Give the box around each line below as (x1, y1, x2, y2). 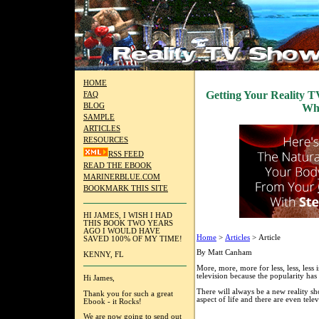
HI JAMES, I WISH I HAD (83, 211, 172, 219)
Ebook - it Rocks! (83, 297, 142, 305)
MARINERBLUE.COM (83, 173, 160, 181)
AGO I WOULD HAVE (83, 226, 160, 235)
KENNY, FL (83, 250, 124, 258)
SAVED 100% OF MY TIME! (83, 234, 182, 243)
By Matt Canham (197, 249, 252, 257)
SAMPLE (83, 113, 115, 121)
